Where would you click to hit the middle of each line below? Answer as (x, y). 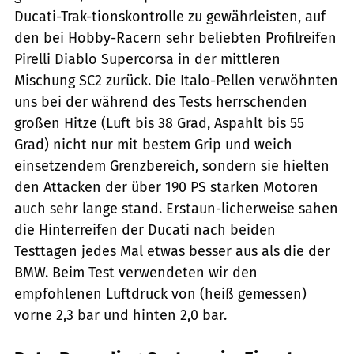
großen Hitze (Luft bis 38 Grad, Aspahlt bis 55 (159, 123)
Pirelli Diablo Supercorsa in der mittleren (147, 59)
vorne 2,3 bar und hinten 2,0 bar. (121, 315)
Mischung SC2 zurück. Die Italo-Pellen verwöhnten (176, 80)
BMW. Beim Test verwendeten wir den (136, 272)
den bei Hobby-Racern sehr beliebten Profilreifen (175, 38)
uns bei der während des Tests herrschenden (161, 102)
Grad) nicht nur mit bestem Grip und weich (153, 144)
